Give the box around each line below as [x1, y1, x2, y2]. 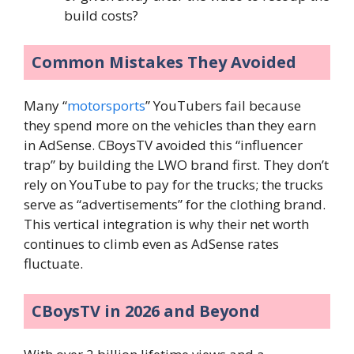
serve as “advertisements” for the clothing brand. [24, 195, 326, 214]
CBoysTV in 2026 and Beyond [32, 299, 260, 322]
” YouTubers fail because [145, 96, 301, 115]
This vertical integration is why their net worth [24, 215, 309, 234]
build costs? [64, 6, 138, 24]
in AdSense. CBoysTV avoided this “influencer [24, 136, 303, 155]
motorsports [67, 96, 145, 115]
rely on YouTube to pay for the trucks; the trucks [24, 175, 323, 194]
